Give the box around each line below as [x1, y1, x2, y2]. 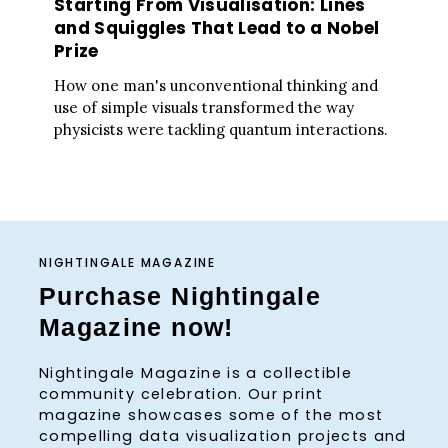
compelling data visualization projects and [39, 425, 407, 446]
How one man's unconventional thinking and [54, 75, 378, 95]
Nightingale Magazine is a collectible [39, 362, 352, 383]
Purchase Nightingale [39, 282, 322, 311]
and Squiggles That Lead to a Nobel [54, 16, 380, 41]
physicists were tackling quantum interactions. [54, 119, 388, 139]
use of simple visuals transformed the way [54, 97, 354, 117]
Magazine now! [39, 313, 234, 342]
